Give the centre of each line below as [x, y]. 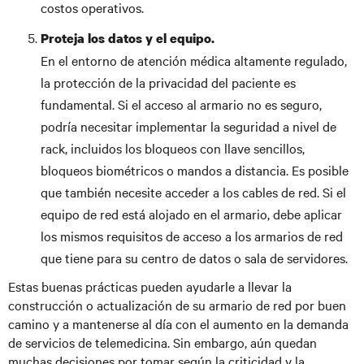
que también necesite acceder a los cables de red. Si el [193, 192]
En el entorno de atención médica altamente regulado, [194, 60]
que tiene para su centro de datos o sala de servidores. [194, 258]
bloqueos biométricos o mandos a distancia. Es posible [195, 170]
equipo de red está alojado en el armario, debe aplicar [191, 214]
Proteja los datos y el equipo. [128, 38]
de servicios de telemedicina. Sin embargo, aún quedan [162, 342]
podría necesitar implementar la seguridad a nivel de [188, 126]
